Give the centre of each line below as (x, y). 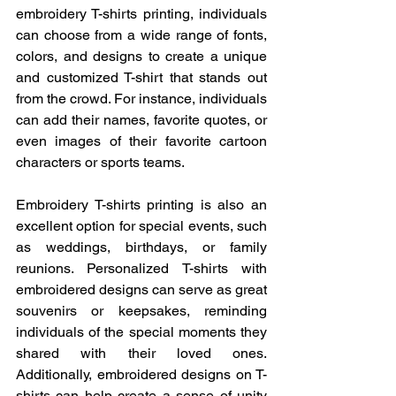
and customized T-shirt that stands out (141, 77)
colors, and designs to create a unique (141, 56)
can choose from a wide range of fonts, (141, 35)
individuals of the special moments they (141, 332)
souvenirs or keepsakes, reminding (141, 311)
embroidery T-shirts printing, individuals (141, 14)
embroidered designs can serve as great (141, 289)
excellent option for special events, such (141, 226)
